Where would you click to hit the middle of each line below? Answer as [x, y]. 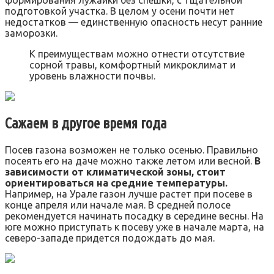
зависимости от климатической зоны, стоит [115, 172]
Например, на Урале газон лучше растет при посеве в [129, 194]
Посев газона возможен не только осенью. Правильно [131, 150]
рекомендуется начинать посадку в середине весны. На [134, 216]
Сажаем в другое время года [86, 124]
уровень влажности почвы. [92, 76]
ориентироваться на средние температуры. [116, 183]
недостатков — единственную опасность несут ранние [134, 22]
